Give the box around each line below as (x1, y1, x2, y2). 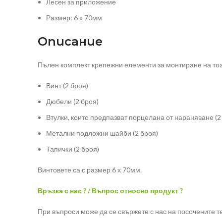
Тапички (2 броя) (46, 145, 99, 154)
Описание (38, 34, 103, 49)
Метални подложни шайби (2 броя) (46, 129, 158, 138)
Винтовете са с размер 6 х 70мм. (38, 166, 142, 174)
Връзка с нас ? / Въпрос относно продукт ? (38, 186, 183, 195)
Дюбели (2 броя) (46, 97, 99, 106)
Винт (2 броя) (46, 81, 88, 90)
